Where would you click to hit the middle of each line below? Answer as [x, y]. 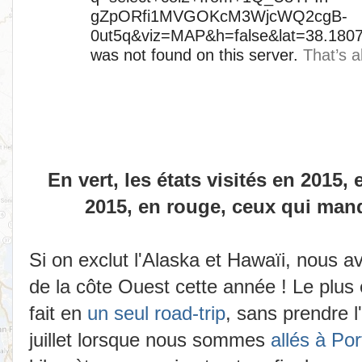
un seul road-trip [156, 314]
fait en [58, 314]
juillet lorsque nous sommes [150, 340]
